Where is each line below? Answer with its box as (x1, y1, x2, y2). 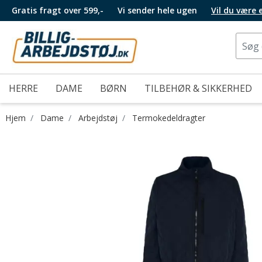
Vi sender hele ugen (118, 5, 199, 16)
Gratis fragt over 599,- (12, 5, 104, 16)
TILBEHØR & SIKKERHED (144, 82, 252, 95)
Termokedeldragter (132, 112, 205, 123)
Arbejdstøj (78, 112, 118, 123)
